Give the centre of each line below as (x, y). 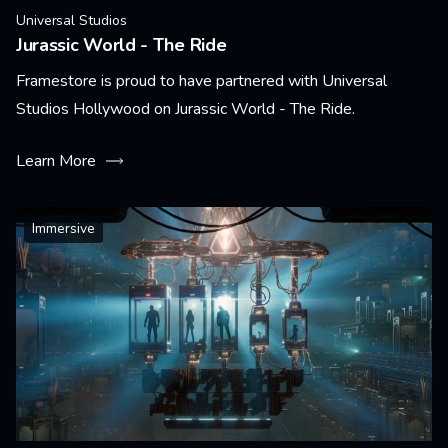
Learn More (56, 161)
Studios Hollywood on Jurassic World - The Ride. (185, 109)
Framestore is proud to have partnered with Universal (201, 81)
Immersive (63, 228)
